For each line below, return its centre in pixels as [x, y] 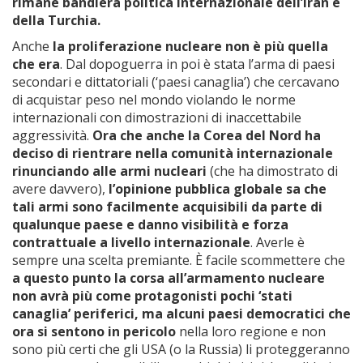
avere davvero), [60, 189]
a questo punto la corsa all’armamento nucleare [169, 278]
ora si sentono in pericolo [94, 331]
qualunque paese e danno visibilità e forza [150, 224]
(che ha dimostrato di [272, 171]
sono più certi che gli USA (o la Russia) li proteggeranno [181, 349]
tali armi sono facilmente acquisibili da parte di [167, 207]
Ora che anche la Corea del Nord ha [207, 135]
